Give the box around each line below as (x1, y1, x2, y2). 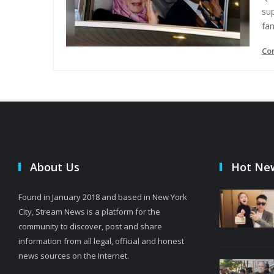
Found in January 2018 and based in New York (18, 191, 187, 203)
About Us (30, 160, 80, 175)
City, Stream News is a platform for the (18, 206, 160, 218)
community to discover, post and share (18, 221, 162, 232)
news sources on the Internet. (18, 250, 129, 262)
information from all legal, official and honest (18, 235, 184, 247)
